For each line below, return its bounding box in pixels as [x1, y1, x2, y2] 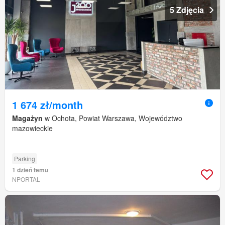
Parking [14, 154, 35, 163]
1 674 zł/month [12, 97, 83, 112]
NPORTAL [12, 174, 40, 183]
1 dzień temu [12, 165, 48, 174]
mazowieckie [12, 123, 53, 133]
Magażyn [12, 113, 43, 123]
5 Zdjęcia [170, 4, 204, 16]
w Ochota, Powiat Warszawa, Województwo [43, 113, 182, 123]
